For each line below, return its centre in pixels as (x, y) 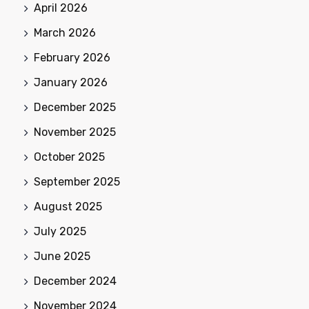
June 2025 (62, 256)
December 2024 (75, 281)
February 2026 (72, 57)
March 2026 (65, 32)
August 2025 (68, 206)
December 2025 (75, 107)
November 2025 (75, 132)
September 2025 (77, 181)
